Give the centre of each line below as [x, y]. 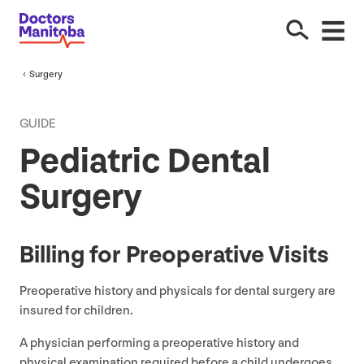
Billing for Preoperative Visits [174, 255]
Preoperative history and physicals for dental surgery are [178, 291]
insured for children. [78, 310]
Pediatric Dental [145, 161]
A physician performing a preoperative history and [159, 343]
